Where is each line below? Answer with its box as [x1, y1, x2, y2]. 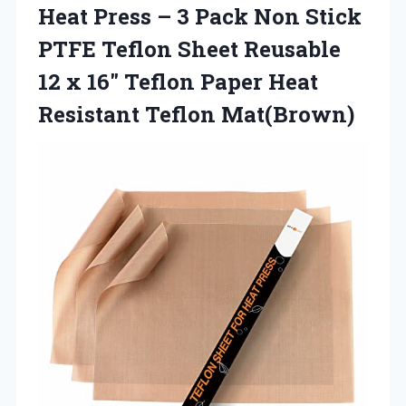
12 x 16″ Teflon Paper [38, 67, 268, 97]
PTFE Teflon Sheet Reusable [38, 34, 341, 64]
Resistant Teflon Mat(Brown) [38, 100, 354, 130]
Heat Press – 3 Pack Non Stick [38, 2, 362, 32]
